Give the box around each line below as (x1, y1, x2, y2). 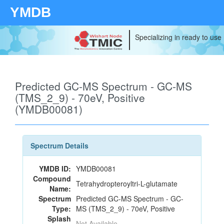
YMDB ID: (39, 163, 71, 173)
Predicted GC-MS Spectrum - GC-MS (15, 78, 192, 93)
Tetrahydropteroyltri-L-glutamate (76, 178, 177, 188)
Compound (33, 173, 71, 183)
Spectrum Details (30, 140, 88, 150)
